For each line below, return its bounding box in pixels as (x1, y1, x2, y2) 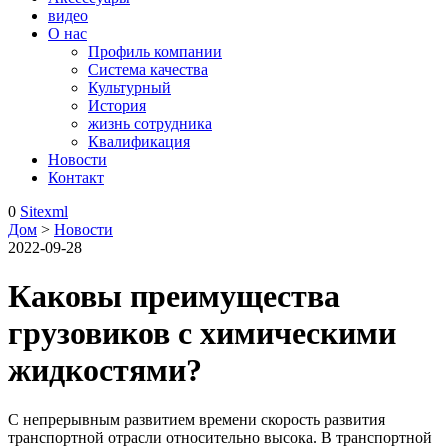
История (88, 97, 146, 114)
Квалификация (88, 133, 190, 150)
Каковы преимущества (8, 278, 340, 315)
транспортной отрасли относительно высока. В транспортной (8, 428, 432, 446)
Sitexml (20, 203, 68, 220)
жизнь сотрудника (88, 115, 212, 132)
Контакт (48, 169, 104, 186)
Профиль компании (88, 43, 222, 60)
